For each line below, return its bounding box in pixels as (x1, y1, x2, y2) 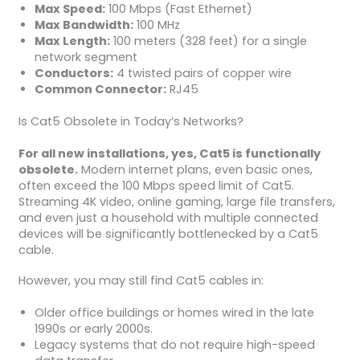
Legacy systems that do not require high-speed (34, 336, 315, 353)
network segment (34, 49, 137, 66)
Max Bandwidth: (34, 17, 133, 34)
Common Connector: (34, 81, 166, 98)
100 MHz (133, 17, 180, 34)
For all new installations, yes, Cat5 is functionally (18, 145, 321, 162)
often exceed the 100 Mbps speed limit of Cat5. (18, 178, 294, 194)
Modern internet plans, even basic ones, (77, 162, 313, 178)
